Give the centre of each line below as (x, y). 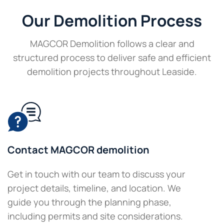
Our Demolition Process (112, 20)
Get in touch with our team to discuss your (96, 174)
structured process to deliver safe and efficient (112, 57)
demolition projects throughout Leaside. (112, 71)
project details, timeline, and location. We (94, 188)
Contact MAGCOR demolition (78, 150)
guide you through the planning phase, (89, 202)
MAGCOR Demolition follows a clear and (112, 43)
